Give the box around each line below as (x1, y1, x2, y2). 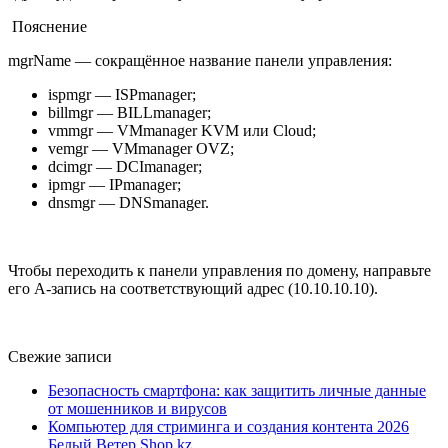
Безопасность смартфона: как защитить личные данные (48, 382, 426, 400)
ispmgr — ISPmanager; (48, 86, 196, 104)
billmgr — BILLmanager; (48, 104, 211, 122)
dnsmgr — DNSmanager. (48, 194, 209, 212)
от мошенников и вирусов (48, 400, 227, 418)
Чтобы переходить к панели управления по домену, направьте (8, 262, 431, 280)
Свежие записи (8, 348, 112, 366)
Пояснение (12, 18, 87, 36)
